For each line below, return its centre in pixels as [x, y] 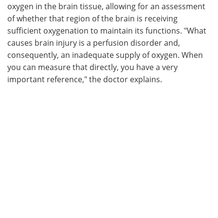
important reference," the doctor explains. [85, 79]
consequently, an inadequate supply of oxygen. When [105, 54]
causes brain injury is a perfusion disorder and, [94, 42]
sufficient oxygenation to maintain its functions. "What [107, 30]
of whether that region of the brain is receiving [92, 18]
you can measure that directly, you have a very [92, 67]
